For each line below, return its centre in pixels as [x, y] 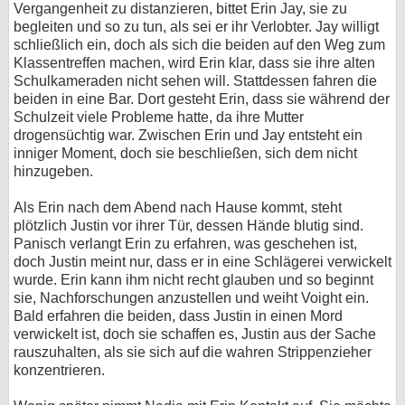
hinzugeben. [53, 171]
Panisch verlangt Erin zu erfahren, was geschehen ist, [185, 244]
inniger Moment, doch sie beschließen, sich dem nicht [185, 153]
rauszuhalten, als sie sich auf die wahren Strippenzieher [193, 352]
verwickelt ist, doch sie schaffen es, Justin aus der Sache [195, 334]
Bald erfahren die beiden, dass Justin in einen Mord [178, 316]
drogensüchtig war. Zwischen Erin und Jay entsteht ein [188, 135]
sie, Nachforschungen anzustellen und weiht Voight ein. [191, 298]
